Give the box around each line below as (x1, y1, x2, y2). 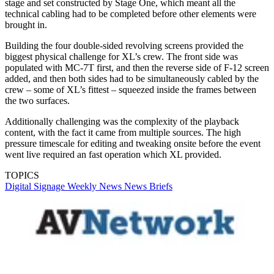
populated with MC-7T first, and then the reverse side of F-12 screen (5, 62, 269, 73)
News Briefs (124, 180, 172, 191)
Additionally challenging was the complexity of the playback (5, 116, 239, 127)
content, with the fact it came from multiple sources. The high (5, 127, 241, 138)
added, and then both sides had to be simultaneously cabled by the (5, 73, 259, 84)
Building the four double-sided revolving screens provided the (5, 40, 243, 51)
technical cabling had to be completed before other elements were (5, 8, 256, 19)
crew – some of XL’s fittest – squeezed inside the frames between (5, 84, 256, 95)
